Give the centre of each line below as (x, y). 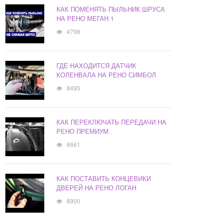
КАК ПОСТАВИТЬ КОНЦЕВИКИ (104, 179)
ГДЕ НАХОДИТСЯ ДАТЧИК (97, 66)
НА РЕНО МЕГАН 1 (85, 18)
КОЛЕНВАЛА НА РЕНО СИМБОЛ (107, 75)
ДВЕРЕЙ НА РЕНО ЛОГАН (97, 188)
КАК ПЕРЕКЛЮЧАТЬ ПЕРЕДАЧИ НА (112, 122)
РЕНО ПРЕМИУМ (83, 131)
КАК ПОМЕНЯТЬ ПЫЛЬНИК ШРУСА (111, 9)
